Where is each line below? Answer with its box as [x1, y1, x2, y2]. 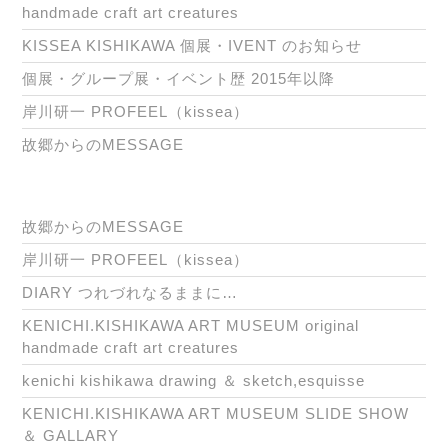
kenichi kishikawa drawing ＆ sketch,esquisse [22, 372, 365, 390]
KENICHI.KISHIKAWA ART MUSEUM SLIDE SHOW [22, 405, 409, 423]
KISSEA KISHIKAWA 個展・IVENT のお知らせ [22, 37, 362, 55]
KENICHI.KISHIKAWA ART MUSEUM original [22, 317, 359, 335]
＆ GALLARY [22, 427, 119, 445]
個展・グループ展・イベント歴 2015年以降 [22, 70, 335, 88]
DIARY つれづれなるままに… [22, 284, 238, 302]
